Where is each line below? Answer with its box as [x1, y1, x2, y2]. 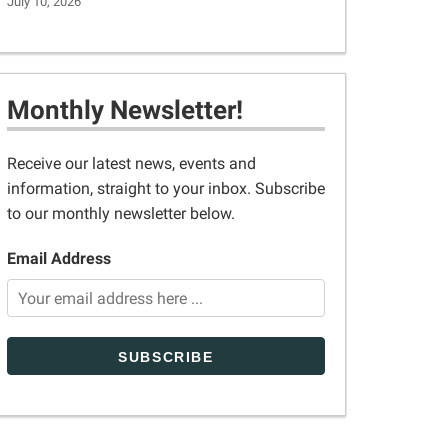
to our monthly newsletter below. [7, 204, 235, 223]
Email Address [7, 249, 111, 268]
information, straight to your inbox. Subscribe [7, 179, 325, 198]
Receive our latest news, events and [7, 154, 256, 173]
